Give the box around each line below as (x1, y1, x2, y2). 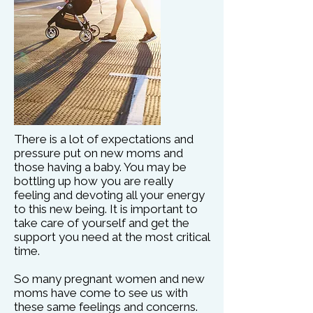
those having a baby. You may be (14, 160, 187, 174)
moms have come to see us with (14, 286, 188, 300)
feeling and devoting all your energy (14, 188, 205, 202)
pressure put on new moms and (14, 146, 183, 160)
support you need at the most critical (14, 230, 210, 244)
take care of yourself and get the (14, 216, 189, 230)
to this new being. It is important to (14, 202, 198, 216)
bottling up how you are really (14, 174, 173, 188)
